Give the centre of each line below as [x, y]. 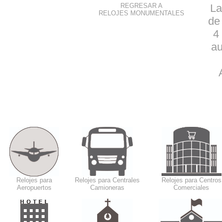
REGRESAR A [141, 6]
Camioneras [107, 188]
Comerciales [191, 188]
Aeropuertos [34, 188]
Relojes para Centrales [107, 180]
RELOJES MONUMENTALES [141, 13]
